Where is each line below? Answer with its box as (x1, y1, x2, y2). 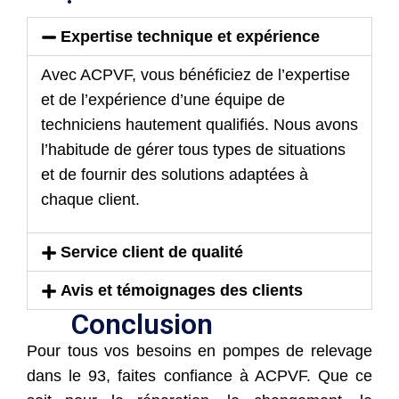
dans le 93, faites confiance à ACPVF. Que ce (27, 366, 372, 385)
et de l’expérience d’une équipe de (41, 90, 285, 109)
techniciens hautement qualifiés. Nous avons (41, 115, 358, 134)
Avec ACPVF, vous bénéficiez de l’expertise (41, 65, 350, 84)
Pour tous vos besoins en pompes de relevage (27, 341, 372, 360)
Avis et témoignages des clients (60, 281, 303, 299)
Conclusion (71, 306, 213, 341)
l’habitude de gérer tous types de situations (41, 140, 346, 159)
